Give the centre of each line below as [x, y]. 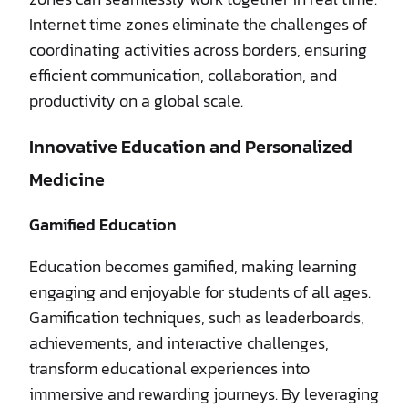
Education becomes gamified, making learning [193, 266]
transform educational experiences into [169, 368]
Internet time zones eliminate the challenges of [198, 24]
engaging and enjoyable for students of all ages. [200, 291]
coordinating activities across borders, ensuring [198, 49]
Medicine [67, 179]
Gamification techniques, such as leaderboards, [197, 317]
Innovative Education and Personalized [191, 146]
